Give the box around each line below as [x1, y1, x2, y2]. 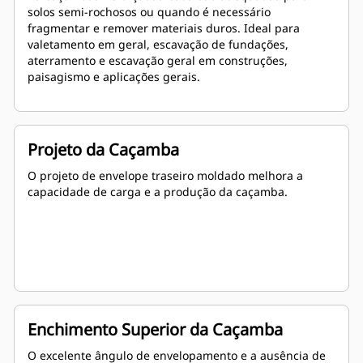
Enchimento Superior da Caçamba [28, 318, 283, 341]
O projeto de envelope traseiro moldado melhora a [28, 168, 303, 184]
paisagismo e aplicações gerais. [28, 69, 200, 85]
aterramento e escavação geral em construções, [28, 53, 288, 69]
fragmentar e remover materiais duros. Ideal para [28, 20, 300, 36]
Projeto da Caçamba [28, 139, 179, 161]
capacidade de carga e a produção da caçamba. [28, 184, 288, 200]
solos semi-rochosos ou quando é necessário [28, 4, 271, 20]
